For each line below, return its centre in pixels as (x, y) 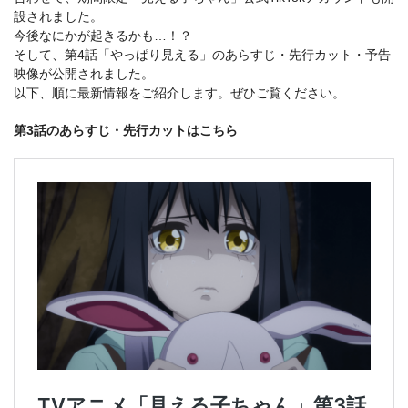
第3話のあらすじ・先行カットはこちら (126, 131)
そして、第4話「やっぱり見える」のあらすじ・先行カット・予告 (202, 55)
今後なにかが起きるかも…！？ (103, 36)
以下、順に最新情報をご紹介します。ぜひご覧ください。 (179, 93)
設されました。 (58, 17)
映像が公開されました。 (84, 74)
